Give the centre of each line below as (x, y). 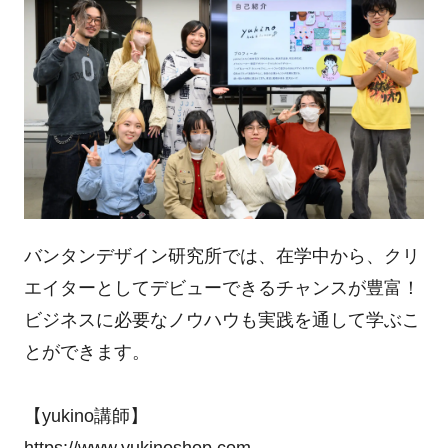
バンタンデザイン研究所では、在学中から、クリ (221, 256)
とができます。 (86, 352)
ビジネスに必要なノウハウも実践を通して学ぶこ (221, 320)
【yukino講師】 (85, 416)
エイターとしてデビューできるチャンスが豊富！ (221, 288)
